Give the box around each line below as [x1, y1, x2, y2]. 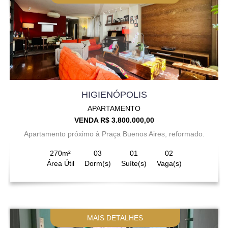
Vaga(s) [156, 159, 182, 167]
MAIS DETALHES [87, 213, 144, 222]
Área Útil [46, 159, 74, 167]
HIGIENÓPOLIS [81, 89, 147, 100]
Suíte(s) [121, 159, 147, 167]
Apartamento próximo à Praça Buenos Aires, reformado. [23, 129, 205, 138]
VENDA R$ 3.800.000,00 [74, 116, 154, 124]
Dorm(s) [84, 159, 111, 167]
